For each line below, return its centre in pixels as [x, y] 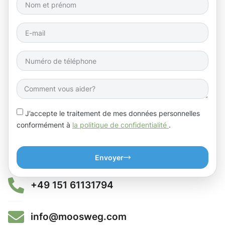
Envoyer [109, 157]
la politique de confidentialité [121, 125]
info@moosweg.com [79, 217]
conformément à [44, 125]
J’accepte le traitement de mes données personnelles [113, 114]
